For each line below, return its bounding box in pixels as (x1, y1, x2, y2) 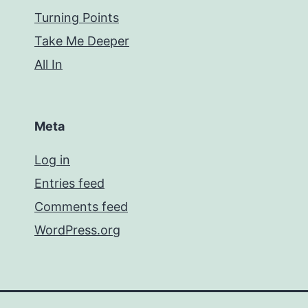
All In (34, 57, 63, 71)
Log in (34, 153, 70, 167)
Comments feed (34, 199, 128, 214)
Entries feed (34, 176, 104, 190)
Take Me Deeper (34, 34, 129, 48)
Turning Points (34, 10, 119, 25)
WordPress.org (34, 223, 120, 237)
